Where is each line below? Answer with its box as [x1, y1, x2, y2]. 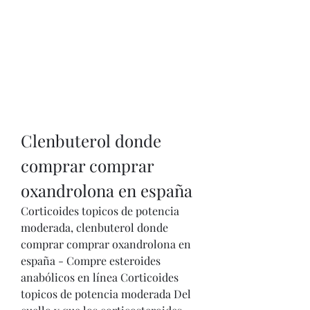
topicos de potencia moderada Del [21, 286, 191, 301]
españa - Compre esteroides [21, 253, 161, 268]
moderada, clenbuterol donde [21, 220, 168, 235]
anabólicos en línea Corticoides [21, 270, 179, 284]
